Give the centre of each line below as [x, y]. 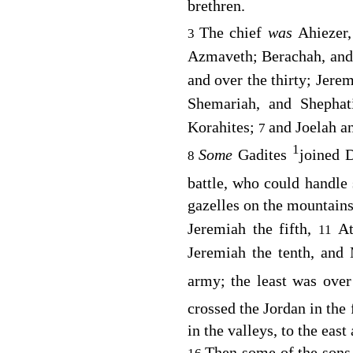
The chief [233, 32]
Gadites [265, 155]
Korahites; [223, 126]
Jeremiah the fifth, [253, 228]
